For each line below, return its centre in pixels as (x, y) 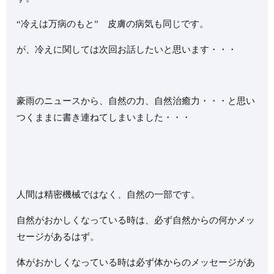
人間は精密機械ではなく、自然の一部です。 (109, 194)
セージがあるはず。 (58, 236)
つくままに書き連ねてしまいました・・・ (104, 117)
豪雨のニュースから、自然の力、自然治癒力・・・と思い (136, 101)
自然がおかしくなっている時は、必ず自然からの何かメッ (136, 220)
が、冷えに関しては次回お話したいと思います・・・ (127, 49)
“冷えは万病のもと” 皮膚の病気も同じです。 (113, 24)
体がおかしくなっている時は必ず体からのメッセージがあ (136, 262)
